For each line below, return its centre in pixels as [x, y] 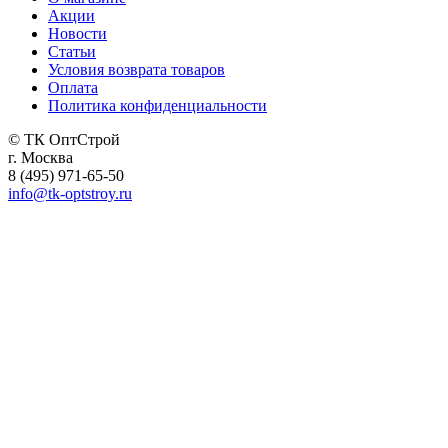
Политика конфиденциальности [157, 105]
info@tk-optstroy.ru [70, 193]
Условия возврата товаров [136, 69]
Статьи [72, 51]
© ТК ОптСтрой [64, 139]
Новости [77, 33]
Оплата [73, 87]
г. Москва [40, 157]
